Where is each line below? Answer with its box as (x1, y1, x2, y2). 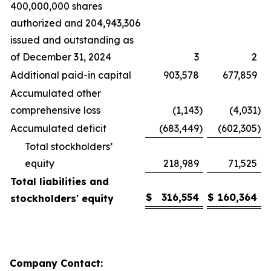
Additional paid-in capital (10, 69, 131, 82)
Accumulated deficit (10, 122, 106, 135)
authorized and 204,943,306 (10, 17, 140, 30)
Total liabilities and (10, 175, 109, 188)
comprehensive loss (10, 104, 100, 117)
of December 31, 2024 (10, 51, 111, 64)
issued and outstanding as (10, 34, 134, 47)
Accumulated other (10, 87, 101, 100)
